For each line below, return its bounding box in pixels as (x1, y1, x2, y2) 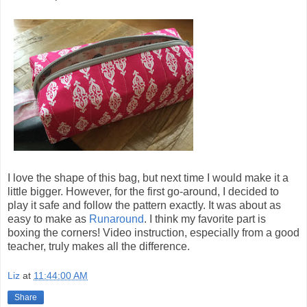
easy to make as (8, 212, 89, 225)
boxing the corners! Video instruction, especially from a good (8, 226, 299, 238)
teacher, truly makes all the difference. (8, 240, 190, 252)
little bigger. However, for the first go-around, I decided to (8, 185, 279, 197)
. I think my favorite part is (144, 212, 266, 225)
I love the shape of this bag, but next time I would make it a (8, 171, 288, 184)
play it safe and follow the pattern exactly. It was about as (8, 199, 281, 211)
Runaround (89, 212, 144, 225)
